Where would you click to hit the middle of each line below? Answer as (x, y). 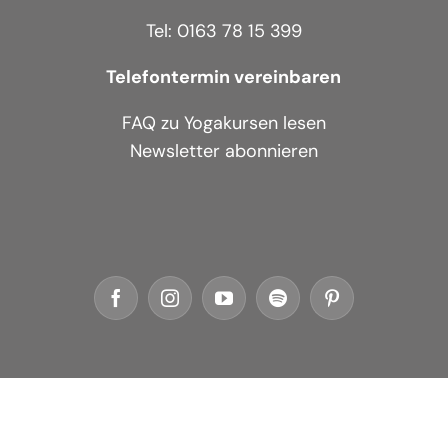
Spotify (303, 305)
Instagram (204, 305)
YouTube (255, 305)
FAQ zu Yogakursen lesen (223, 122)
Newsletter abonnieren (223, 150)
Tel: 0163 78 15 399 (223, 30)
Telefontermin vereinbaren (224, 76)
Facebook (149, 305)
